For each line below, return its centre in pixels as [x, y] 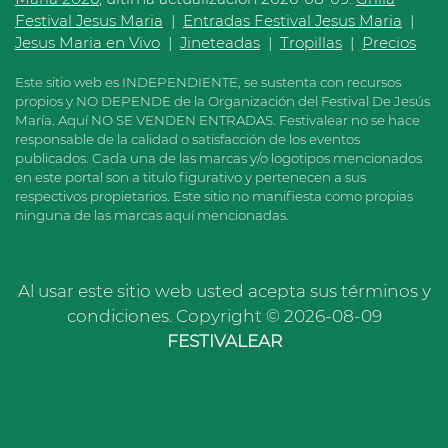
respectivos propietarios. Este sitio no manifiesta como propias [214, 195]
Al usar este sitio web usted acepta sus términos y [224, 290]
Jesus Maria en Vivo [87, 42]
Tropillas [311, 42]
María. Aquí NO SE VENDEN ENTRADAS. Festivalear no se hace [217, 119]
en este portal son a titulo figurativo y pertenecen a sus [190, 176]
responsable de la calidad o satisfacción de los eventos [187, 138]
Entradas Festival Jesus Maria [292, 20]
